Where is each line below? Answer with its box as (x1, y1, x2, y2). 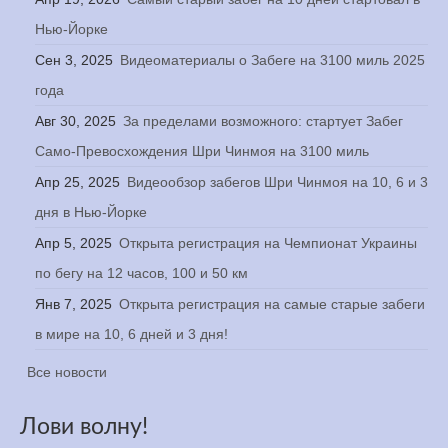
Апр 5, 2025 (35, 235, 112, 251)
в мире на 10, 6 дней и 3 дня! (35, 326, 228, 342)
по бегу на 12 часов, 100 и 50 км (35, 265, 248, 281)
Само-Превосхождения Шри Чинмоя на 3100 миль (35, 143, 369, 159)
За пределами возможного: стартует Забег (123, 113, 403, 129)
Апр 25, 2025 (35, 174, 120, 190)
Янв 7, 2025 (35, 296, 112, 312)
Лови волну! (20, 415, 148, 438)
